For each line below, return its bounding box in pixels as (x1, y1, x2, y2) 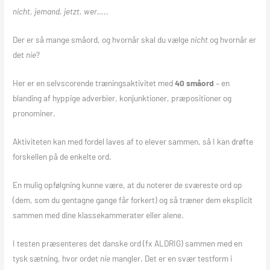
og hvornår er (208, 34, 257, 45)
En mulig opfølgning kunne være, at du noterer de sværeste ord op (13, 179, 243, 190)
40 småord (175, 78, 215, 89)
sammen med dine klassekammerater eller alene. (13, 209, 184, 220)
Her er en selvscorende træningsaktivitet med (13, 78, 175, 89)
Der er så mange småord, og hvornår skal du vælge (13, 34, 191, 45)
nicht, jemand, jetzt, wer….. (13, 6, 109, 17)
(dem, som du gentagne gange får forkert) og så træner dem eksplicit (13, 194, 253, 205)
